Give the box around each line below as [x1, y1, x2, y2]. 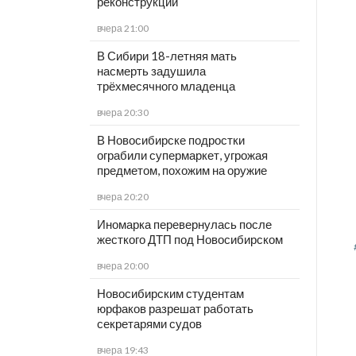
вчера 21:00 [96, 22, 149, 35]
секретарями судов [96, 316, 202, 331]
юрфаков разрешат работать [96, 301, 253, 316]
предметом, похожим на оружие [96, 163, 267, 178]
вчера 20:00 [96, 260, 149, 273]
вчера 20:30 [96, 106, 149, 119]
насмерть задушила [96, 64, 206, 79]
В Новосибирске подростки [96, 133, 245, 148]
